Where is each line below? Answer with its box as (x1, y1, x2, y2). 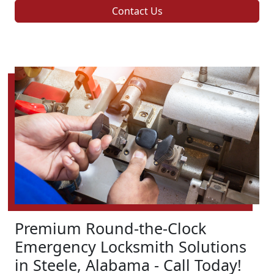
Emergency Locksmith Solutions (15, 236, 246, 257)
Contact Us (111, 4, 163, 18)
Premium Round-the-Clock (15, 218, 206, 239)
